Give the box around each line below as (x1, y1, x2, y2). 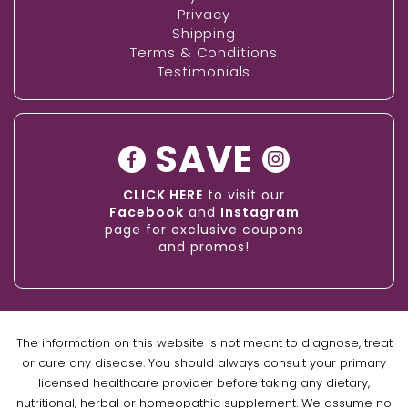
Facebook (108, 202, 184, 221)
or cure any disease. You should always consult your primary (22, 353, 386, 372)
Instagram (219, 202, 300, 221)
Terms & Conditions (130, 42, 278, 62)
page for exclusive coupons (104, 219, 304, 239)
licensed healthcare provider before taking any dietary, (38, 373, 370, 392)
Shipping (171, 23, 237, 43)
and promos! (158, 237, 250, 256)
